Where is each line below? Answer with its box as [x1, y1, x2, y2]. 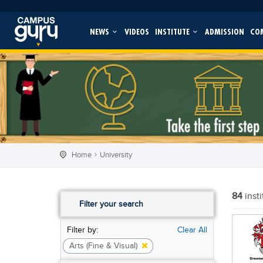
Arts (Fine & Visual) [69, 241, 137, 251]
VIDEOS [124, 26, 149, 37]
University [100, 150, 132, 160]
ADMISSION [204, 26, 244, 37]
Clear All [177, 225, 207, 235]
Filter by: [67, 225, 98, 235]
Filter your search [79, 199, 143, 209]
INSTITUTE [154, 26, 192, 37]
